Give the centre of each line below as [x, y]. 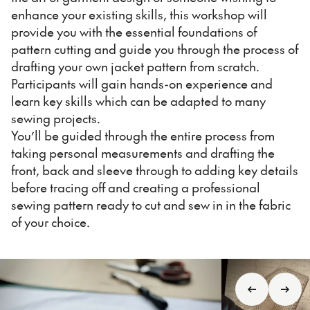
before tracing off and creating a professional [136, 187]
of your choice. [51, 221]
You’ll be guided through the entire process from [143, 135]
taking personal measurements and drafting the [143, 152]
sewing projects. [56, 118]
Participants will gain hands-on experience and [142, 83]
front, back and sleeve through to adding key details [155, 170]
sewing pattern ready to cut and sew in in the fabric [151, 204]
